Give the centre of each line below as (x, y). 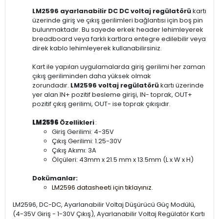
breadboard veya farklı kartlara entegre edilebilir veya (119, 39)
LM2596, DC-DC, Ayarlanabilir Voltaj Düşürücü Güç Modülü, (104, 205)
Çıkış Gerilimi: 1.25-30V (87, 141)
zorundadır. (51, 86)
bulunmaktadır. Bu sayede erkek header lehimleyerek (118, 30)
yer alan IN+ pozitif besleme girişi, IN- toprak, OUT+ (112, 95)
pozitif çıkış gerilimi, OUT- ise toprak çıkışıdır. (101, 104)
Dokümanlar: (55, 178)
